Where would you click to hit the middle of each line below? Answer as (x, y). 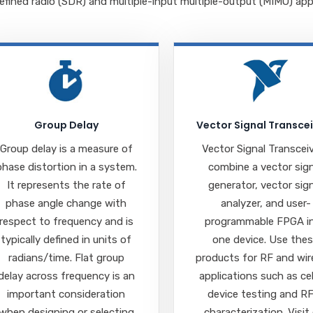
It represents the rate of (66, 185)
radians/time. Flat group (66, 257)
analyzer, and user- (265, 203)
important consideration (66, 294)
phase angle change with (66, 203)
